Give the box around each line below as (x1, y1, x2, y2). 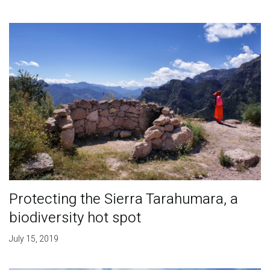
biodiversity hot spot (8, 207, 141, 229)
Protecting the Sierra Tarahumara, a (8, 189, 238, 210)
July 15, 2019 (8, 233, 58, 246)
